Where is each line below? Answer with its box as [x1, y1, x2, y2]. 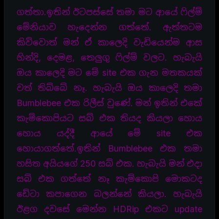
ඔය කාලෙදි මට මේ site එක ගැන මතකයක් [17, 67, 202, 78]
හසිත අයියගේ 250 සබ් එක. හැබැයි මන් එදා [17, 158, 202, 169]
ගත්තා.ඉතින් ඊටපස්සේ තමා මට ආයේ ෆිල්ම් [17, 6, 202, 17]
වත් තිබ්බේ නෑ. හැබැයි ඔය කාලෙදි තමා [17, 82, 202, 93]
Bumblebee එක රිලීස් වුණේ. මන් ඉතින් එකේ [17, 97, 202, 108]
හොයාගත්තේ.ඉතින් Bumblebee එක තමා [17, 143, 202, 153]
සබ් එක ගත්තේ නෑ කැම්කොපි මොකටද [17, 173, 202, 184]
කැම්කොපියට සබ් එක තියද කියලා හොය [17, 112, 202, 123]
